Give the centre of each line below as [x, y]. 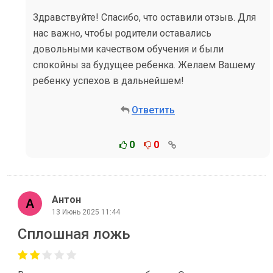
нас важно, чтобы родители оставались [122, 33]
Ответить [153, 110]
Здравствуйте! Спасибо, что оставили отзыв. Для [144, 17]
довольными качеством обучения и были [128, 49]
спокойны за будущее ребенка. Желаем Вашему [144, 65]
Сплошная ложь [74, 234]
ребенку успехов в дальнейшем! [108, 81]
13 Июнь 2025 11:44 [86, 212]
